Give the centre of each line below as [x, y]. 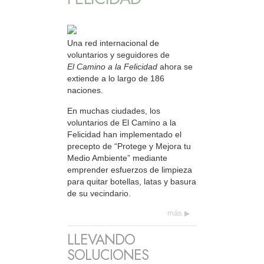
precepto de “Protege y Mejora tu [129, 146]
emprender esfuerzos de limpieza [130, 169]
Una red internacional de [113, 43]
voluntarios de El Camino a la [122, 122]
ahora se [175, 67]
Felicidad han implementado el [124, 134]
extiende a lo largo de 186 [116, 79]
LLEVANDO [101, 240]
